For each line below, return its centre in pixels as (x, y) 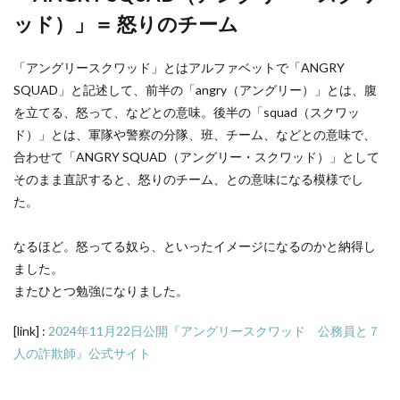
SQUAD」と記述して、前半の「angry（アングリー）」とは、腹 (195, 90)
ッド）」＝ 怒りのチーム (126, 24)
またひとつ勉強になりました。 (101, 291)
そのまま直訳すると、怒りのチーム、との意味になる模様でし (188, 179)
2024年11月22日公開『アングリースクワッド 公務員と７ (214, 331)
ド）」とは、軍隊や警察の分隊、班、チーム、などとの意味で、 (195, 134)
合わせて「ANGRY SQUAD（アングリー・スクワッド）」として (196, 157)
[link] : (31, 331)
